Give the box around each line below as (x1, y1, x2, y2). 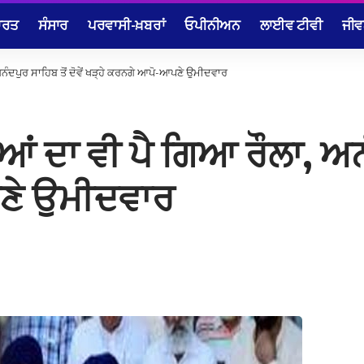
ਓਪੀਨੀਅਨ (184, 15, 240, 33)
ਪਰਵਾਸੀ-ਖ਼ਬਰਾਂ (87, 15, 166, 33)
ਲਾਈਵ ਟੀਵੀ (259, 15, 323, 33)
